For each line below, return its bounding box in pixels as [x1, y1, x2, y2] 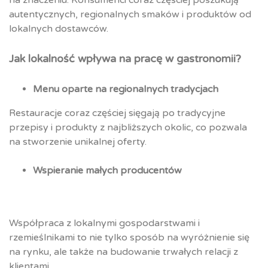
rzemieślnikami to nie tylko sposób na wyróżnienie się [9, 232, 249, 244]
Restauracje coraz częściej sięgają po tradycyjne [9, 107, 226, 120]
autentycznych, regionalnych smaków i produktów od [9, 8, 251, 21]
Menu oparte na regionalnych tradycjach [33, 83, 218, 96]
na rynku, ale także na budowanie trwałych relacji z [9, 246, 238, 258]
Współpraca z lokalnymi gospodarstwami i [9, 217, 200, 230]
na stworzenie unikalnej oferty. [9, 136, 147, 148]
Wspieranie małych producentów [33, 165, 182, 177]
